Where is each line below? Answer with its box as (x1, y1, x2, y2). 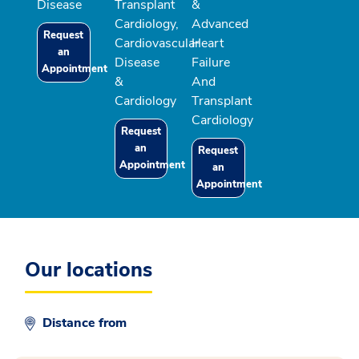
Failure (192, 54, 230, 72)
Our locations (25, 256, 152, 284)
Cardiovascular (114, 34, 200, 53)
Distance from (42, 314, 130, 333)
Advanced (192, 15, 248, 34)
